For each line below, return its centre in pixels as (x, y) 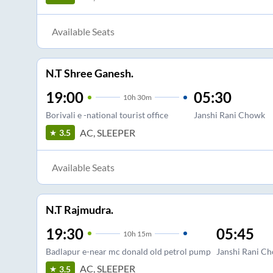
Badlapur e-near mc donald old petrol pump (128, 251)
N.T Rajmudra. (79, 209)
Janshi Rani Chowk (229, 115)
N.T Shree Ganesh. (89, 73)
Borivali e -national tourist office (107, 115)
